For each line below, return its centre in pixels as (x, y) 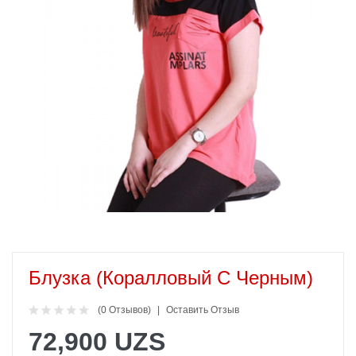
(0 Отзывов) (124, 310)
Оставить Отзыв (203, 310)
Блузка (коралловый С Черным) (171, 278)
